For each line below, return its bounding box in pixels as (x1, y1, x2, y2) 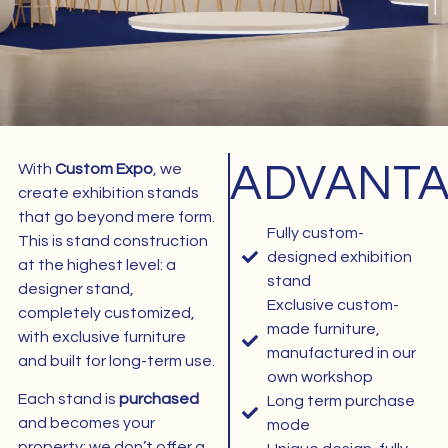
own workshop (267, 369, 374, 386)
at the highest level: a (17, 256, 176, 273)
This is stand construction (17, 232, 208, 249)
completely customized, (17, 304, 195, 321)
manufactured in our (267, 345, 417, 362)
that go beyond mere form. (17, 208, 215, 225)
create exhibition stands (17, 184, 199, 201)
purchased (118, 391, 199, 408)
